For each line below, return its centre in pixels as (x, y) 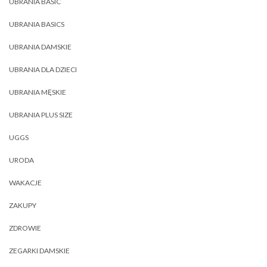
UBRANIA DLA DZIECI (43, 69)
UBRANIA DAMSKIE (40, 47)
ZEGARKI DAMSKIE (39, 251)
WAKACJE (25, 183)
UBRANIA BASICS (37, 24)
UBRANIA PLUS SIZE (41, 115)
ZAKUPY (23, 205)
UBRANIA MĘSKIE (38, 92)
